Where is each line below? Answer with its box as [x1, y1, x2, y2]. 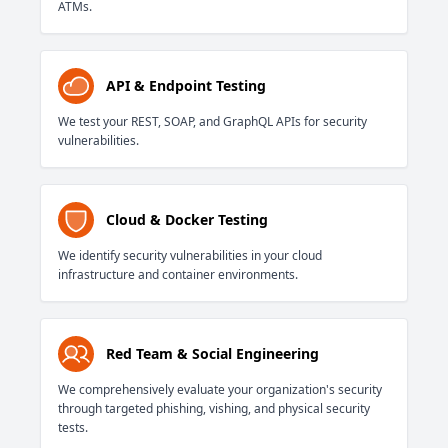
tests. [58, 419, 88, 437]
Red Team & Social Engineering [106, 344, 319, 364]
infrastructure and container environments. [58, 266, 298, 284]
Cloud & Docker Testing [106, 210, 268, 230]
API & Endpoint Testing [106, 76, 266, 96]
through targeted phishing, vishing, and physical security [58, 400, 370, 418]
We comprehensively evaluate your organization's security [58, 381, 382, 399]
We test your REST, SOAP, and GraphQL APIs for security [58, 113, 367, 131]
